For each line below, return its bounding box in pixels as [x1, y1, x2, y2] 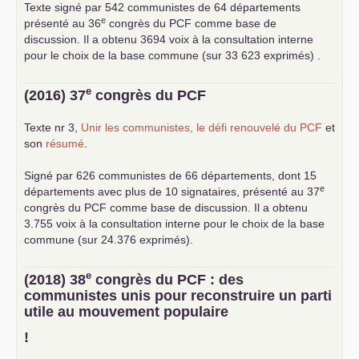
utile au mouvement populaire [24, 304, 228, 321]
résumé [46, 137, 84, 151]
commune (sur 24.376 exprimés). [24, 233, 193, 247]
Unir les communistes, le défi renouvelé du [81, 121, 300, 135]
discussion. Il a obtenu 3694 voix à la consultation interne [24, 33, 313, 46]
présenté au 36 [24, 17, 101, 30]
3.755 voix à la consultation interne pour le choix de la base [24, 217, 325, 231]
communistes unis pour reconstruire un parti [24, 288, 332, 305]
